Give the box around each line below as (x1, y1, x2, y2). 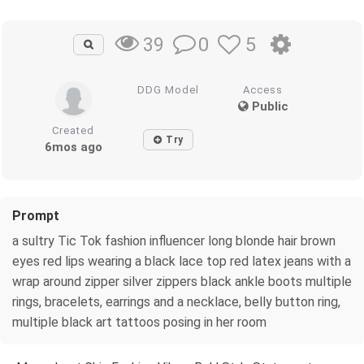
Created (52, 123, 95, 136)
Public (248, 98, 288, 114)
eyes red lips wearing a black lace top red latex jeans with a (12, 253, 351, 269)
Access (243, 83, 284, 96)
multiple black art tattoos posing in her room (12, 314, 266, 330)
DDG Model (137, 83, 200, 96)
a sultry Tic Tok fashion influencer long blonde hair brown (12, 232, 336, 249)
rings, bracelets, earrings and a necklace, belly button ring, (12, 293, 340, 310)
